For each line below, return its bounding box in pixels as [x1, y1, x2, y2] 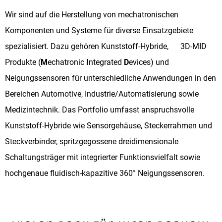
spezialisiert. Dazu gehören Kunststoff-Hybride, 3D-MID [5, 41, 207, 51]
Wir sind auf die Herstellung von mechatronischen [5, 9, 178, 19]
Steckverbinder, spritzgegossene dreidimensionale [5, 136, 178, 146]
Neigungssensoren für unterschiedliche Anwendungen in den [5, 73, 216, 83]
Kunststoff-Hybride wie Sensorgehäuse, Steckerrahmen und [5, 120, 212, 130]
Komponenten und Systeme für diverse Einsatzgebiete [5, 25, 193, 35]
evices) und [129, 57, 169, 67]
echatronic [48, 57, 86, 67]
